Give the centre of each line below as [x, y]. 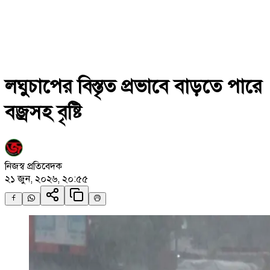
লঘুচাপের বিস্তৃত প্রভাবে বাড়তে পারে [133, 86]
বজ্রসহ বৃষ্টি [43, 112]
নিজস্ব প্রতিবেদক [33, 166]
